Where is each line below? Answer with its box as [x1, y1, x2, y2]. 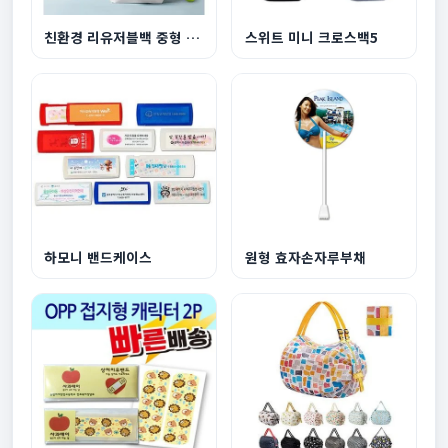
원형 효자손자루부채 [244, 246, 366, 267]
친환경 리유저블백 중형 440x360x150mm [186, 26, 201, 47]
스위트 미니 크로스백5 [244, 26, 378, 47]
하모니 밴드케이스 [44, 246, 153, 267]
